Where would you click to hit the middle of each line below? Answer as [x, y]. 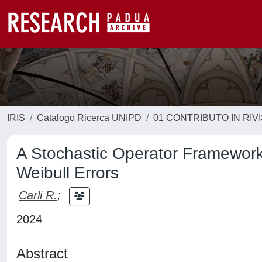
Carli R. [38, 195]
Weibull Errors [68, 173]
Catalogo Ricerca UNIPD [89, 118]
